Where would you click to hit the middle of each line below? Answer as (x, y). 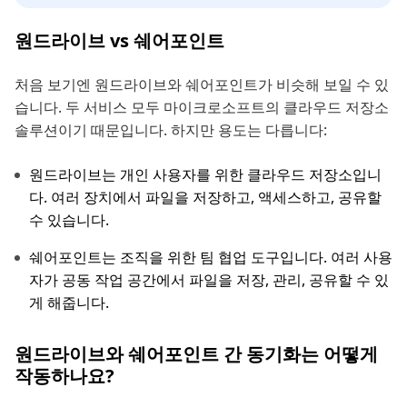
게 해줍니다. (69, 302)
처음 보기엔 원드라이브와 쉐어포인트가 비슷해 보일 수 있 (202, 84)
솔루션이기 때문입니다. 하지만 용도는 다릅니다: (171, 129)
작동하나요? (65, 375)
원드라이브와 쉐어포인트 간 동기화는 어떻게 (196, 353)
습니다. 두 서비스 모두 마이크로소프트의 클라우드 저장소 (202, 107)
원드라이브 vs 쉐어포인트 (119, 40)
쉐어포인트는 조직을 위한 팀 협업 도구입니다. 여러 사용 (211, 257)
